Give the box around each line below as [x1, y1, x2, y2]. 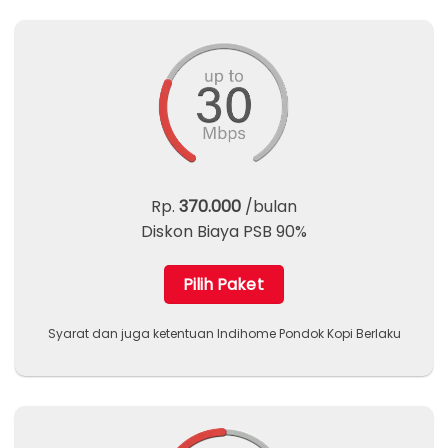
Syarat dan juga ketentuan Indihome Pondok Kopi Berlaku [47, 324, 401, 342]
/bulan [241, 195, 297, 219]
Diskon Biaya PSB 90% [141, 220, 307, 244]
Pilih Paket [183, 274, 265, 296]
